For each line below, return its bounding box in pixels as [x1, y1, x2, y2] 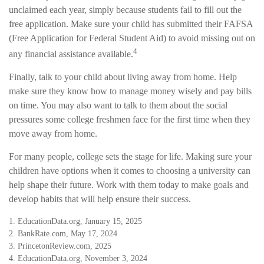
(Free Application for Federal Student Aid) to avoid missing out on [9, 33, 255, 44]
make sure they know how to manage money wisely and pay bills [9, 86, 252, 97]
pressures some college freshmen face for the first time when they [9, 114, 250, 125]
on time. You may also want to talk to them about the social [9, 100, 227, 111]
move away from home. [9, 128, 97, 139]
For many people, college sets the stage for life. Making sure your [9, 151, 252, 162]
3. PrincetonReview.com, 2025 [9, 242, 111, 251]
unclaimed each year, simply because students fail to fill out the [9, 5, 242, 15]
